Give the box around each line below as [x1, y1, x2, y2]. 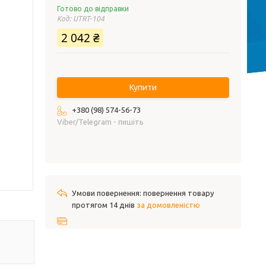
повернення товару [143, 189, 214, 197]
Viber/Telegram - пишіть [57, 118, 144, 126]
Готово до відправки [57, 5, 129, 12]
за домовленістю [137, 201, 200, 209]
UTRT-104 [73, 15, 104, 23]
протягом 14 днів [72, 201, 137, 209]
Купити [129, 83, 157, 92]
